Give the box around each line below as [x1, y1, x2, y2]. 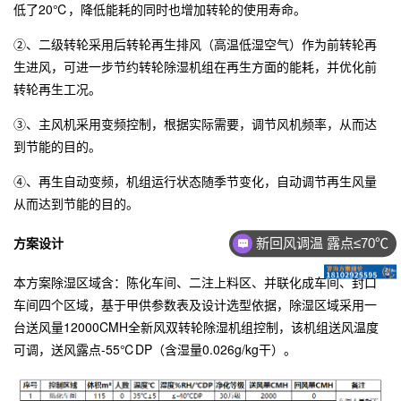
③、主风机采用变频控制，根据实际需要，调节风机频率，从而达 [13, 115, 377, 133]
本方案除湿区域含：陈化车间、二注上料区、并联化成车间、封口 [13, 272, 377, 291]
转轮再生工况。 [13, 80, 101, 98]
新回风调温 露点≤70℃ [256, 235, 389, 252]
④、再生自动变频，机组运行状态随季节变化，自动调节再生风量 [13, 172, 377, 191]
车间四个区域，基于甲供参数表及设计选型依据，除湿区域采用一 [13, 294, 377, 313]
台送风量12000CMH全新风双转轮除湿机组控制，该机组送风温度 [13, 317, 379, 336]
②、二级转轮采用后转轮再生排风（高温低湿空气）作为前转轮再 [13, 35, 377, 54]
